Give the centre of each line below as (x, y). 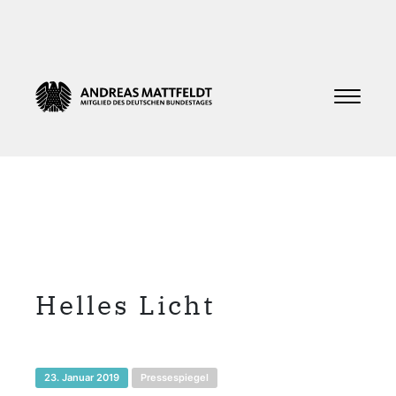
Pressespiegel (175, 378)
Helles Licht (126, 305)
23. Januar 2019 (82, 378)
